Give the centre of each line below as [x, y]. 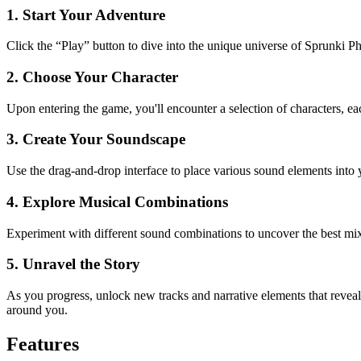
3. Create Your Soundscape [96, 139]
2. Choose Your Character [92, 77]
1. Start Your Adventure [86, 15]
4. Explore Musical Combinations [117, 201]
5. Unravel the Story [73, 264]
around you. [37, 309]
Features [43, 344]
